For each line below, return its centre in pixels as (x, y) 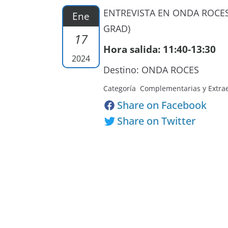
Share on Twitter (156, 121)
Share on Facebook (162, 105)
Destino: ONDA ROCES (151, 70)
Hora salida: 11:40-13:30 (160, 49)
